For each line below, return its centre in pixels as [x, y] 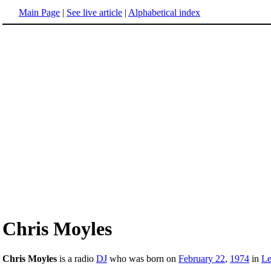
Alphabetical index [164, 12]
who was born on [143, 258]
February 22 [202, 258]
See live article [94, 12]
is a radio [77, 258]
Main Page [39, 12]
